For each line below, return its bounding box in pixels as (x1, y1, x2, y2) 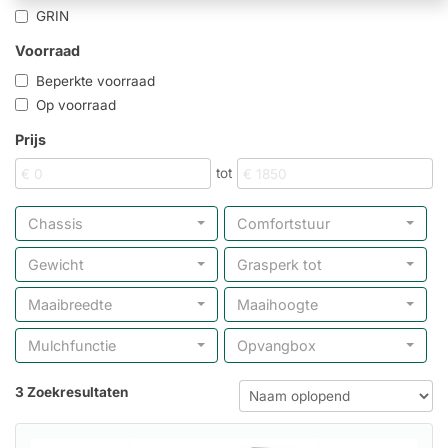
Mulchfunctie (28, 337, 116, 354)
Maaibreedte (28, 296, 112, 314)
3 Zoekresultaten (15, 383, 128, 400)
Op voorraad (28, 96, 116, 113)
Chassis (28, 215, 83, 233)
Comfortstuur (237, 215, 330, 233)
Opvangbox (237, 337, 316, 354)
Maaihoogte (237, 296, 318, 314)
